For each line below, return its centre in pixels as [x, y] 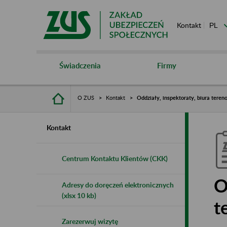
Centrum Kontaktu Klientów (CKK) [115, 158]
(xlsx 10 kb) [79, 195]
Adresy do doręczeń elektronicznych [118, 184]
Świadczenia [80, 65]
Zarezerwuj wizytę [90, 221]
